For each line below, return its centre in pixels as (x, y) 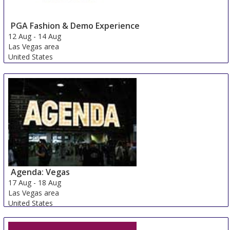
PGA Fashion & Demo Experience (75, 25)
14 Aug (50, 36)
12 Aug (20, 36)
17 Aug (20, 182)
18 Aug (50, 182)
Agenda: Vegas (41, 172)
